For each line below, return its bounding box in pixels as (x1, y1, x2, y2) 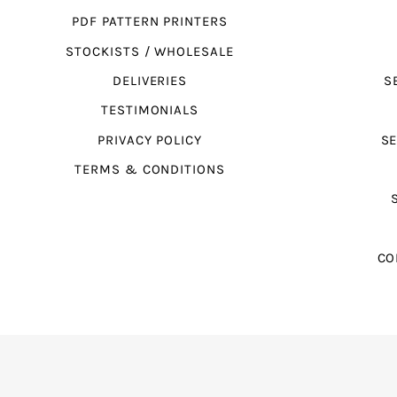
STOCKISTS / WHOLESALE (66, 43, 234, 59)
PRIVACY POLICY (97, 132, 203, 148)
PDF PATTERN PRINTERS (72, 14, 228, 30)
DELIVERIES (112, 73, 188, 89)
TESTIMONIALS (100, 103, 199, 119)
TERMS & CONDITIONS (74, 161, 225, 177)
